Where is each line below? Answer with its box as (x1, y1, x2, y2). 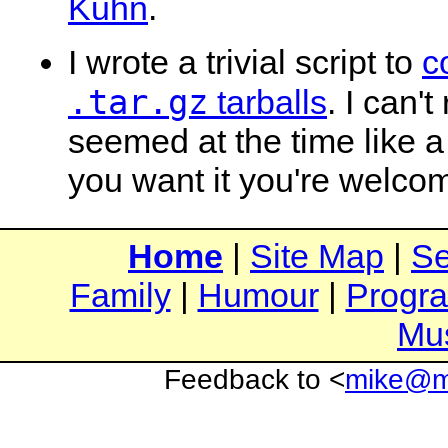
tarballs (208, 82, 327, 121)
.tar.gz (68, 81, 208, 122)
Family (69, 275, 171, 314)
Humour (197, 275, 319, 314)
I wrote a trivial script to (68, 42, 422, 81)
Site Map (250, 236, 384, 275)
